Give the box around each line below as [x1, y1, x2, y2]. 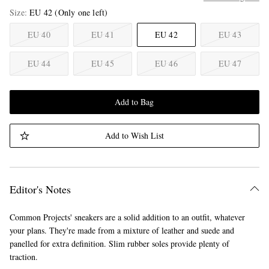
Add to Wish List [104, 130, 164, 141]
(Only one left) [55, 7, 108, 18]
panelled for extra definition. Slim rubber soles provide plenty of [9, 238, 229, 249]
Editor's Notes [9, 182, 71, 196]
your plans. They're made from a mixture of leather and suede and [9, 225, 234, 236]
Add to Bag [115, 96, 154, 107]
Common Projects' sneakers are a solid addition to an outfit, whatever [9, 211, 245, 223]
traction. [9, 251, 38, 262]
